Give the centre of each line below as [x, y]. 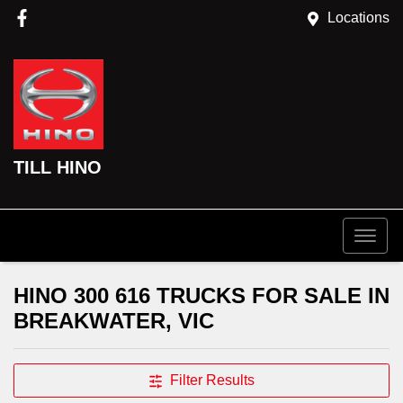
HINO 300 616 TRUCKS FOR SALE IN [201, 296]
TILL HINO [58, 167]
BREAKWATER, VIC [114, 321]
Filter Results [212, 380]
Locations [358, 18]
